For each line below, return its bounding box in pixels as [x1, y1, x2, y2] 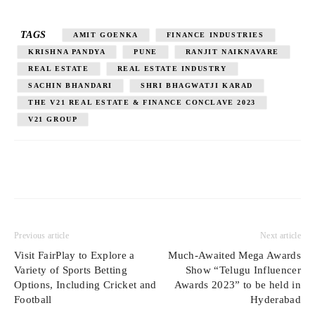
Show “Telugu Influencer [185, 264, 301, 276]
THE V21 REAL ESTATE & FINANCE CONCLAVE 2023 [28, 98, 256, 106]
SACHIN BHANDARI [28, 81, 112, 89]
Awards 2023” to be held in [174, 278, 301, 290]
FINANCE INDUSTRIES [166, 30, 264, 39]
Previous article [14, 230, 70, 240]
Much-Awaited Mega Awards [168, 249, 301, 261]
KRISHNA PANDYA [28, 47, 106, 56]
